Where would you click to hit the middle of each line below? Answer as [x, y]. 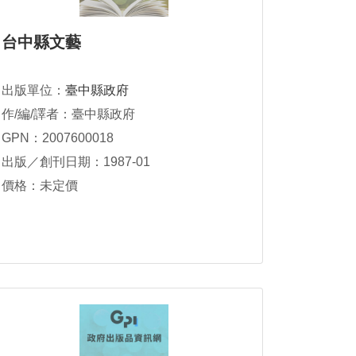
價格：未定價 [40, 186]
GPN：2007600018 [58, 138]
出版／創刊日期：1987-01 [76, 162]
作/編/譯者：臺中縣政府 [68, 114]
